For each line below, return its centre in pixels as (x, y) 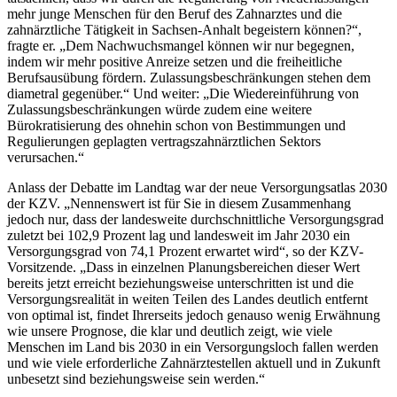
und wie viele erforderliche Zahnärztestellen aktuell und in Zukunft (194, 363)
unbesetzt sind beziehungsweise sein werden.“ (136, 379)
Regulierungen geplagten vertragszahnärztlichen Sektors (164, 142)
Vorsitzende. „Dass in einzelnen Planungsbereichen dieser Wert (183, 268)
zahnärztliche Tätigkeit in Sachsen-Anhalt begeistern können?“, (184, 30)
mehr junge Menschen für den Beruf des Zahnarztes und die (175, 14)
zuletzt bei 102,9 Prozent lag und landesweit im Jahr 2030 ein (179, 236)
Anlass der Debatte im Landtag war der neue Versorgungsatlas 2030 (197, 188)
